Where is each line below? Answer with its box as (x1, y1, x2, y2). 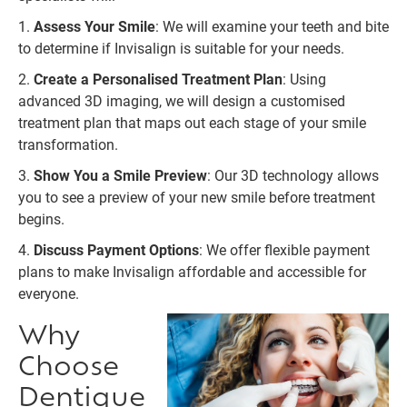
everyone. (18, 283, 79, 303)
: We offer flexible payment (199, 240, 370, 259)
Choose (18, 356, 119, 382)
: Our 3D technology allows (207, 165, 379, 184)
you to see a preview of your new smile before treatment (18, 187, 375, 206)
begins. (18, 209, 65, 228)
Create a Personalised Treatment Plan (34, 69, 283, 88)
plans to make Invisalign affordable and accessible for (18, 262, 366, 281)
